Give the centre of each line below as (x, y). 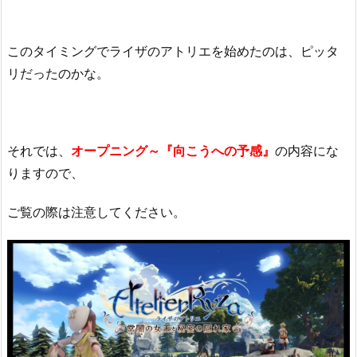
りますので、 (45, 173)
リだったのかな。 (58, 73)
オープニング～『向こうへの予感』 (173, 151)
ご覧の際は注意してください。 (96, 212)
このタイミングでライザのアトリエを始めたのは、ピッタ (173, 51)
